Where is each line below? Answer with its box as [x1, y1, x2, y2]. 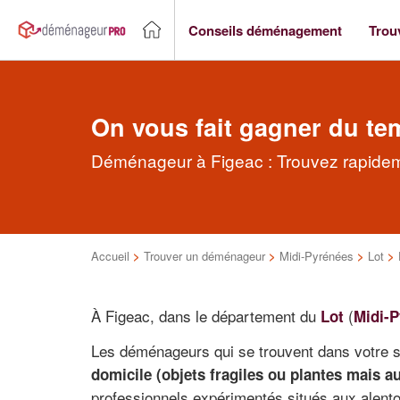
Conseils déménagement [188, 20, 342, 40]
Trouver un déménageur [144, 247, 265, 264]
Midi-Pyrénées [279, 247, 354, 264]
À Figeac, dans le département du [91, 304, 321, 327]
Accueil [91, 247, 129, 264]
